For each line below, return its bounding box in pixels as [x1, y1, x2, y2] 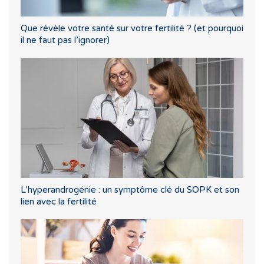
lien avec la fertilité [21, 196, 97, 207]
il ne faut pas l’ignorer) [21, 34, 110, 45]
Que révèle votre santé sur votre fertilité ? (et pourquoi [21, 22, 243, 34]
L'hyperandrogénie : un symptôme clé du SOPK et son [21, 184, 239, 195]
